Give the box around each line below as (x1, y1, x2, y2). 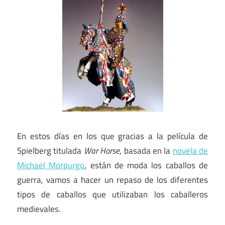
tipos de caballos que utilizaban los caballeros (17, 187, 208, 201)
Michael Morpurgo (17, 158, 85, 172)
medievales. (17, 202, 61, 215)
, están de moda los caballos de (84, 158, 208, 172)
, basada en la (120, 144, 173, 157)
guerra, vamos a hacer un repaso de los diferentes (17, 173, 208, 186)
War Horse (83, 144, 120, 157)
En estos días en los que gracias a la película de (17, 129, 208, 143)
